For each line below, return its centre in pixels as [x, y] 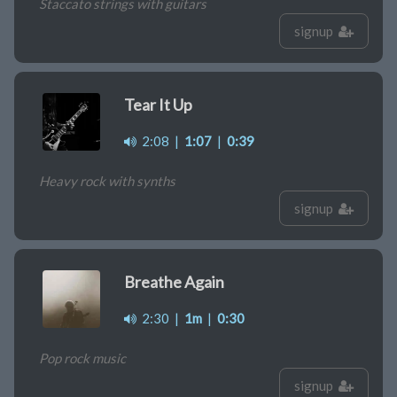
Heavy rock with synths [107, 181]
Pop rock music [82, 358]
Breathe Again [174, 282]
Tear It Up [158, 105]
